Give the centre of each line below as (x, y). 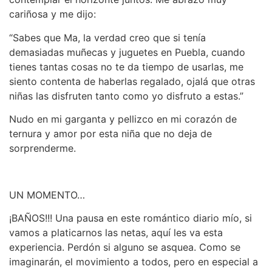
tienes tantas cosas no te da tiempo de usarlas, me (126, 66)
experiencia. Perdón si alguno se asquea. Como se (125, 247)
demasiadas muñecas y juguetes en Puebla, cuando (127, 52)
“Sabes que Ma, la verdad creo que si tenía (107, 37)
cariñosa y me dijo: (53, 14)
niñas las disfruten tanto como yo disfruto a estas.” (126, 96)
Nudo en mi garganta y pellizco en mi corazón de (123, 119)
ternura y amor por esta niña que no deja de (110, 134)
